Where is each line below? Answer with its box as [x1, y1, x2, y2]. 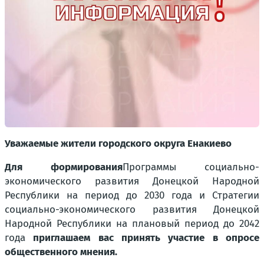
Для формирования [5, 161, 123, 173]
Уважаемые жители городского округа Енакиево [5, 137, 232, 150]
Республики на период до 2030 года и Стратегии [5, 189, 259, 202]
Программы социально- [122, 161, 259, 173]
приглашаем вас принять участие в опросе [25, 232, 259, 244]
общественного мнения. [5, 246, 117, 258]
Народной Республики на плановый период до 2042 [5, 217, 259, 230]
